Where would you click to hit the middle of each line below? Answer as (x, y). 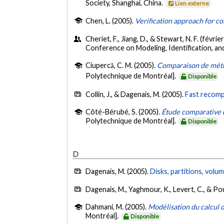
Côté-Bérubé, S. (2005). (124, 111)
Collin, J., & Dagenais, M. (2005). (135, 94)
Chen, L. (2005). (110, 21)
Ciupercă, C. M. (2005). (121, 65)
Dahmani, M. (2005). (117, 207)
